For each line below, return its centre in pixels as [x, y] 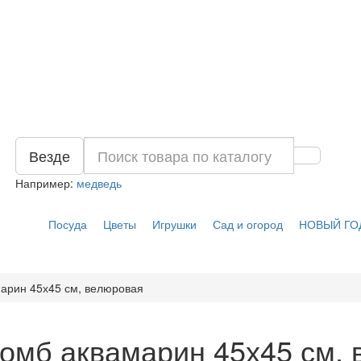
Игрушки [174, 224]
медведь [99, 183]
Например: [46, 183]
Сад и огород [247, 224]
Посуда [67, 224]
